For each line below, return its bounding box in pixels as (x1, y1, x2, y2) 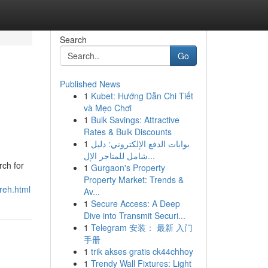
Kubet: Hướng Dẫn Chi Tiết (90, 90, 193, 102)
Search (59, 33, 87, 45)
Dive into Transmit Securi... (83, 209, 185, 221)
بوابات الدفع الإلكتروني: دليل (90, 138, 190, 150)
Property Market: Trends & (83, 173, 184, 185)
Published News (59, 78, 120, 90)
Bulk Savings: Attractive (90, 114, 179, 126)
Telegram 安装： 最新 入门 (90, 221, 193, 233)
